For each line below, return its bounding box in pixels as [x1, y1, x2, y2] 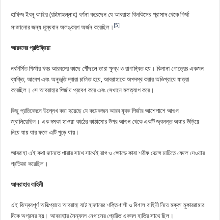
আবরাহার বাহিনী [11, 181, 43, 189]
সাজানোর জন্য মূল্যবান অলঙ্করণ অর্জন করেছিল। [11, 24, 114, 31]
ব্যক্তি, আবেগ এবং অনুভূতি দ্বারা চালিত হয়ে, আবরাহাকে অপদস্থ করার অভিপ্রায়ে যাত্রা [11, 76, 190, 83]
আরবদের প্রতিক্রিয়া [11, 44, 51, 52]
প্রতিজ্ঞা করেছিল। [11, 160, 49, 168]
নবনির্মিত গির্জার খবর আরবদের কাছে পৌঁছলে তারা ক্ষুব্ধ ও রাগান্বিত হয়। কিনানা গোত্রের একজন [11, 65, 204, 73]
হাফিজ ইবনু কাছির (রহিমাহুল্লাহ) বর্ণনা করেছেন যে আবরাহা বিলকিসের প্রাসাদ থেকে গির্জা [11, 11, 190, 19]
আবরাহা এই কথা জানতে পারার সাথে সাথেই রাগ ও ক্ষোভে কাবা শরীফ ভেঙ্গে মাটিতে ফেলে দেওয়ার [11, 149, 205, 157]
